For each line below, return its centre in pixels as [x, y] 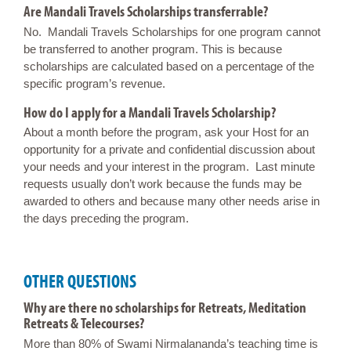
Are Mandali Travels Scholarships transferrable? [146, 11]
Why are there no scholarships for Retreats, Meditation [165, 308]
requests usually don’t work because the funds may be [163, 184]
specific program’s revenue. [94, 83]
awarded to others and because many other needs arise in [172, 201]
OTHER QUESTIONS [80, 281]
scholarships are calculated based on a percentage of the [169, 66]
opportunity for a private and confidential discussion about [169, 150]
